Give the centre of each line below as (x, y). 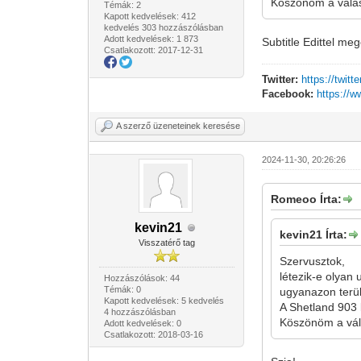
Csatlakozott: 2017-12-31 (153, 50)
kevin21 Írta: (314, 234)
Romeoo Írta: (307, 199)
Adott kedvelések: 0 (142, 323)
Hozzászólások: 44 (141, 278)
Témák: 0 (122, 289)
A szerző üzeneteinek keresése (178, 126)
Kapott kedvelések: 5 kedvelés (164, 301)
